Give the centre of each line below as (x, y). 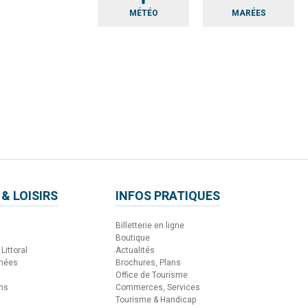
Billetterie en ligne (150, 225)
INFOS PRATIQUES (168, 196)
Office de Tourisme (152, 275)
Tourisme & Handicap (156, 299)
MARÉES (249, 13)
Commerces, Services (158, 287)
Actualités (135, 250)
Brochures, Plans (148, 262)
